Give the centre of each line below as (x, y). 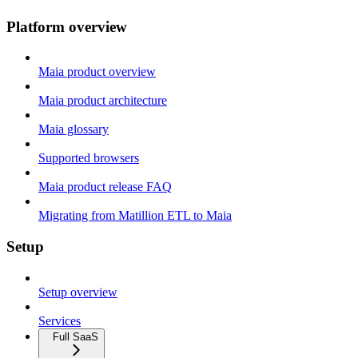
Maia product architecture (103, 101)
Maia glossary (74, 129)
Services (60, 320)
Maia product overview (97, 72)
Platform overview (67, 26)
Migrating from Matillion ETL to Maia (135, 216)
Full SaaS (76, 336)
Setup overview (78, 292)
